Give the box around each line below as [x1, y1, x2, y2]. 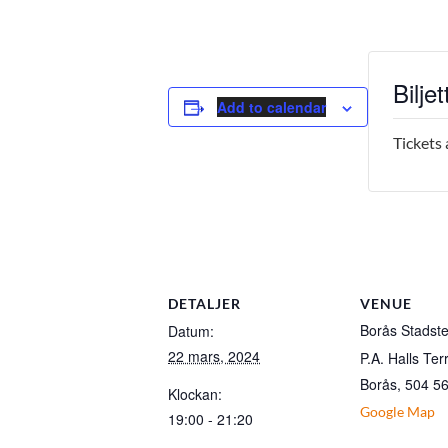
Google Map [360, 402, 435, 420]
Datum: [168, 320, 214, 341]
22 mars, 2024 [168, 345, 260, 366]
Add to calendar [217, 96, 326, 117]
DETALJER [168, 294, 241, 312]
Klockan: [168, 383, 222, 404]
